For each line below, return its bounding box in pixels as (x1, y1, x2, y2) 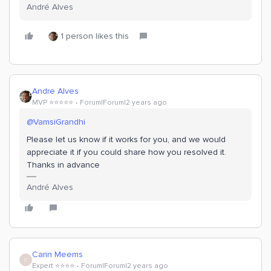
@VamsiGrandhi (27, 117, 85, 128)
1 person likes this (60, 31, 129, 42)
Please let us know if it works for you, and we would (27, 134, 226, 145)
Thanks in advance (27, 160, 100, 171)
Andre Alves (32, 86, 79, 97)
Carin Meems (32, 249, 83, 260)
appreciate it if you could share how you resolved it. (27, 147, 226, 158)
